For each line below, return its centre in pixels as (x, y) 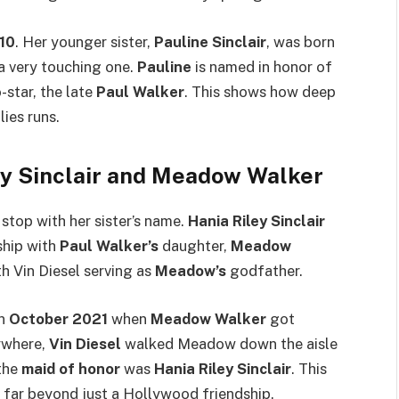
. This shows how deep (260, 92)
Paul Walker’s (109, 246)
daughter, (195, 246)
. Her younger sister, (85, 42)
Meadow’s (191, 271)
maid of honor (71, 368)
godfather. (265, 271)
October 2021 (58, 318)
